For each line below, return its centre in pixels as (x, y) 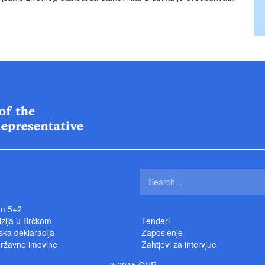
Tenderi (156, 221)
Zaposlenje (162, 233)
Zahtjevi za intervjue (179, 245)
